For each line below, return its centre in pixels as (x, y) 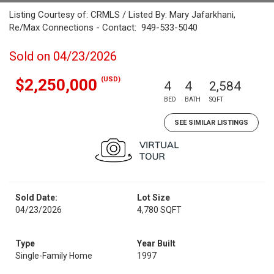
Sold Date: (36, 198)
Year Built (156, 243)
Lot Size (154, 198)
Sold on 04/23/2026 (63, 56)
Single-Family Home (54, 256)
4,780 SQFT (159, 210)
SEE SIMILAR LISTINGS (211, 123)
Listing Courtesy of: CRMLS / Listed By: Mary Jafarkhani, (122, 15)
